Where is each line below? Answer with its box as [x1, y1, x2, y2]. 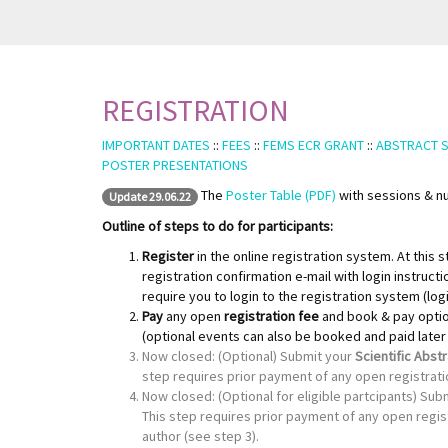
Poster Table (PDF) [226, 186, 336, 205]
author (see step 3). [142, 426, 259, 445]
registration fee [224, 306, 319, 325]
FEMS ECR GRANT [263, 136, 364, 155]
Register [142, 246, 194, 265]
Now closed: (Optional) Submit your [142, 346, 355, 365]
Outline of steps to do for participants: [102, 216, 333, 235]
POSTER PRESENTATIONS [102, 156, 248, 175]
